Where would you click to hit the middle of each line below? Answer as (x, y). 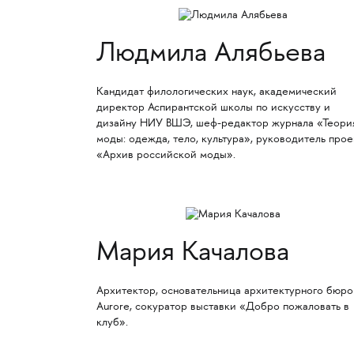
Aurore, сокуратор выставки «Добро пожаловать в (222, 308)
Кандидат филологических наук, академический (216, 92)
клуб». (112, 324)
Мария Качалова (192, 254)
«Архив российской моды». (166, 155)
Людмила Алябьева (211, 55)
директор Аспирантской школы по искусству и (213, 108)
